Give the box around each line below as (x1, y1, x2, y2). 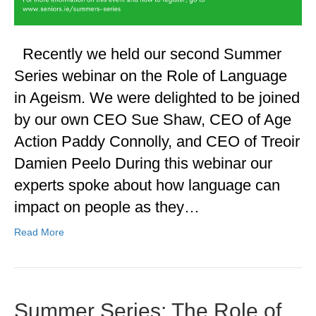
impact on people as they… (14, 198, 200, 217)
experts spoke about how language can (14, 176, 280, 195)
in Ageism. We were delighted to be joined (14, 89, 300, 107)
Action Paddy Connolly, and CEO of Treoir (14, 133, 300, 151)
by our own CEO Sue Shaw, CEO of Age (14, 111, 291, 129)
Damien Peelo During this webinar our (14, 154, 272, 173)
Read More (14, 226, 64, 238)
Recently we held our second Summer (14, 45, 281, 63)
